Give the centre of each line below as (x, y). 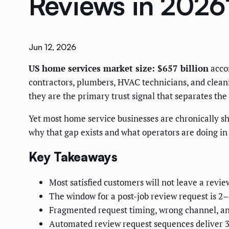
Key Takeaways (73, 157)
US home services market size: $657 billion (119, 68)
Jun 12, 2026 (52, 47)
